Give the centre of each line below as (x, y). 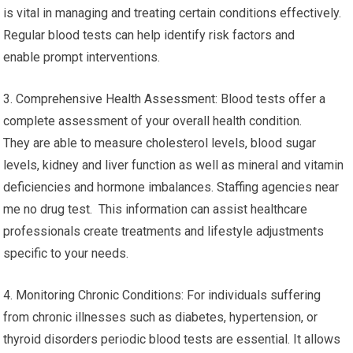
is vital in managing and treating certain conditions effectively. (173, 13)
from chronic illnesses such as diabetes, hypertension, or (161, 317)
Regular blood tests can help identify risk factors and (149, 35)
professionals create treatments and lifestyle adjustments (164, 231)
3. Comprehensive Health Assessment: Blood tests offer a (165, 99)
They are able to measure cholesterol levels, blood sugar (160, 143)
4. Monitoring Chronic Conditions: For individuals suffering (162, 295)
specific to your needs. (66, 253)
